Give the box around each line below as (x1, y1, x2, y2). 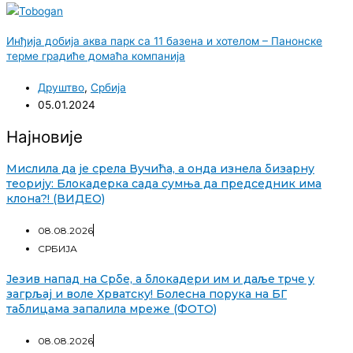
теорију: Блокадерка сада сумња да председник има (6, 176, 321, 191)
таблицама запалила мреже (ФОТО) (6, 302, 217, 317)
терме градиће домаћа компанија (6, 50, 185, 63)
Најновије (6, 126, 83, 147)
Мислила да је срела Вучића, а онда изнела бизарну (6, 162, 314, 176)
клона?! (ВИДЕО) (6, 191, 105, 206)
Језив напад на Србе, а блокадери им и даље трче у (6, 272, 314, 287)
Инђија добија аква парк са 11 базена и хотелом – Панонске (6, 35, 322, 48)
